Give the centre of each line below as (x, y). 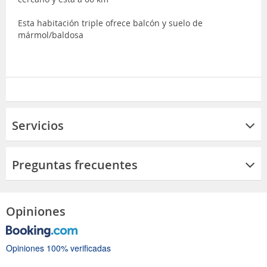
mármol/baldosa (51, 35)
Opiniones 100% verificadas (58, 248)
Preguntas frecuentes (75, 164)
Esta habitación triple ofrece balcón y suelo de (110, 23)
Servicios (38, 125)
